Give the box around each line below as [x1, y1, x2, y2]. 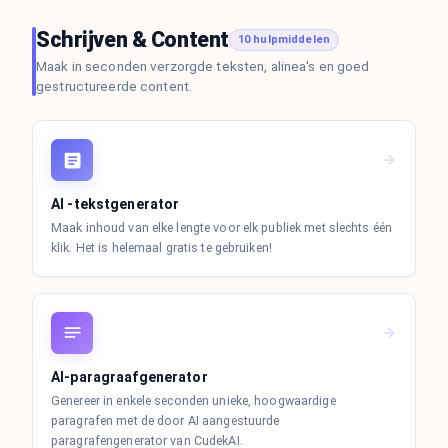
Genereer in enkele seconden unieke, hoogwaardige [51, 392, 336, 408]
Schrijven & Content [36, 27, 229, 52]
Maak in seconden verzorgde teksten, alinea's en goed [36, 58, 370, 74]
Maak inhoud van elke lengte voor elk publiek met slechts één [51, 219, 393, 235]
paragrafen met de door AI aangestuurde [51, 412, 280, 428]
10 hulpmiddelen [237, 32, 331, 46]
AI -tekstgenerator [51, 196, 180, 212]
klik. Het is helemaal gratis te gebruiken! [51, 239, 272, 255]
